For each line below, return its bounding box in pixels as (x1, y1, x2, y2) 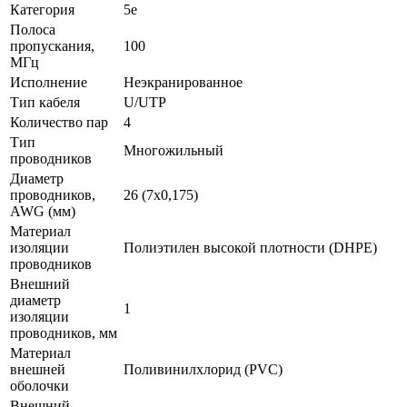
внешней (10, 361, 65, 377)
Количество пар (10, 114, 108, 130)
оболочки (10, 377, 69, 393)
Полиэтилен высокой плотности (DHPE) (124, 239, 377, 255)
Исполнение (10, 74, 87, 90)
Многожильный (124, 142, 223, 158)
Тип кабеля (10, 94, 80, 110)
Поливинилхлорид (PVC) (124, 361, 283, 377)
